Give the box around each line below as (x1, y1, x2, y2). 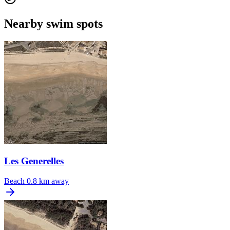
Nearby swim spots (4, 17, 103, 31)
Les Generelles (4, 155, 64, 166)
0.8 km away (27, 176, 69, 185)
